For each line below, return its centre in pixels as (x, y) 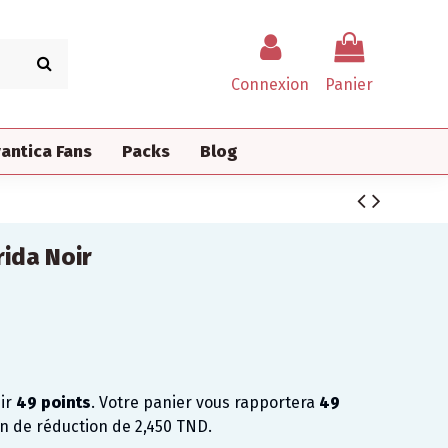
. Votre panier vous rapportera (204, 402)
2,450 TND (171, 426)
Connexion (270, 84)
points (63, 402)
